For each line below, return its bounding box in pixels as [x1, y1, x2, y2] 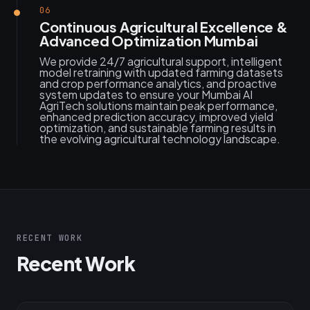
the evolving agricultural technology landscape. [39, 131, 280, 146]
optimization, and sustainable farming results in [39, 120, 276, 135]
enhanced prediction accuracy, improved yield [39, 109, 273, 124]
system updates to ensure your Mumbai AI [39, 87, 253, 102]
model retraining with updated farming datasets [39, 65, 283, 80]
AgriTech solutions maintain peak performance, [39, 98, 277, 113]
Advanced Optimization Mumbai [39, 32, 258, 49]
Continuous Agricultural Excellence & [39, 18, 288, 35]
